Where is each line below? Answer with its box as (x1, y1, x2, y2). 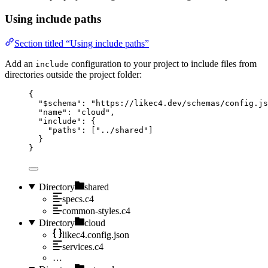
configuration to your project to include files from (69, 58, 257, 69)
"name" (38, 107, 67, 117)
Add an (5, 58, 35, 69)
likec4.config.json (62, 229, 129, 240)
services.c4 (62, 241, 103, 252)
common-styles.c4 (62, 205, 130, 216)
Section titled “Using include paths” (14, 38, 149, 48)
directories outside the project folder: (5, 69, 142, 80)
